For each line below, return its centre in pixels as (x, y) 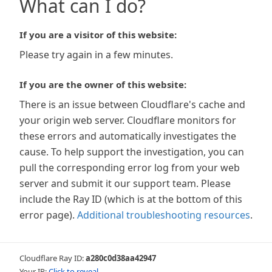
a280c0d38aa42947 (121, 258)
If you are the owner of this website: (103, 84)
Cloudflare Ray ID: (53, 258)
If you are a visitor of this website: (98, 35)
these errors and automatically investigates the (128, 136)
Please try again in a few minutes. (96, 55)
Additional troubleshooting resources (164, 215)
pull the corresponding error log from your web (130, 168)
